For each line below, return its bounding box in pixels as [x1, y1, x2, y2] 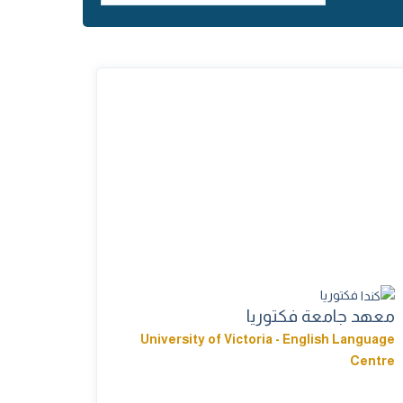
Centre [349, 354, 395, 369]
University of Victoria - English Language [139, 332, 395, 347]
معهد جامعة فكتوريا [246, 307, 395, 327]
